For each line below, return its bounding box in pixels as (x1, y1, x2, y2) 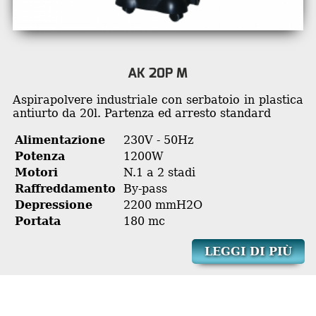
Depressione (14, 197, 92, 212)
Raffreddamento (14, 181, 116, 195)
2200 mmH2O (123, 197, 202, 212)
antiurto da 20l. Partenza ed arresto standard (12, 106, 271, 120)
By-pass (123, 181, 167, 195)
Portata (14, 214, 61, 228)
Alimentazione (14, 133, 105, 147)
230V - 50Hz (123, 133, 193, 147)
